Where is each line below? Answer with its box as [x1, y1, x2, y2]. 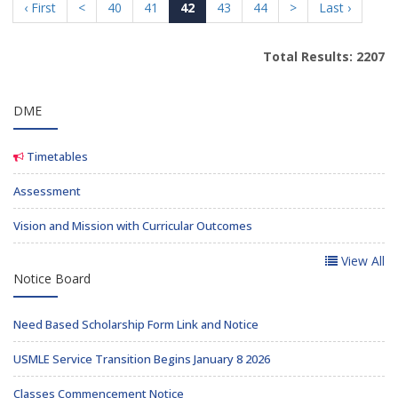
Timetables [24, 148, 88, 164]
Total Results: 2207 [263, 48, 385, 65]
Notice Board [13, 270, 91, 287]
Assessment [13, 183, 81, 199]
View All [338, 252, 385, 269]
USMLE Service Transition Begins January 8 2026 [13, 351, 270, 367]
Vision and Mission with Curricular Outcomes [13, 218, 252, 234]
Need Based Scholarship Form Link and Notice [13, 316, 259, 332]
